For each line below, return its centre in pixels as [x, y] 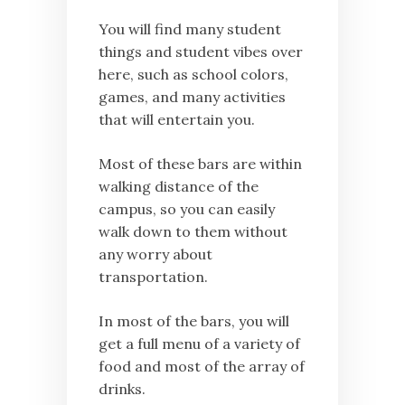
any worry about [155, 254]
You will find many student [190, 28]
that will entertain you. [179, 119]
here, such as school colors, [193, 74]
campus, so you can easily [187, 208]
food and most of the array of [202, 366]
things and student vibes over [201, 51]
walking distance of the [179, 186]
